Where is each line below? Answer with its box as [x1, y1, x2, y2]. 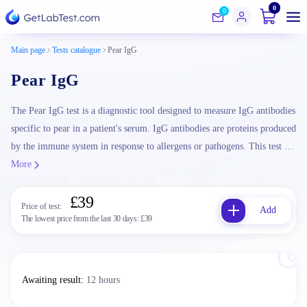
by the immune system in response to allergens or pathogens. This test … [11, 141, 294, 151]
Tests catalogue [52, 45, 101, 55]
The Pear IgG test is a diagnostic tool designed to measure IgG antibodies [11, 106, 295, 116]
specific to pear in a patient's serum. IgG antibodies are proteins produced [11, 123, 296, 134]
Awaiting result [22, 275, 81, 285]
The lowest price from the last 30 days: [21, 214, 140, 223]
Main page [11, 45, 45, 55]
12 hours [86, 275, 120, 285]
